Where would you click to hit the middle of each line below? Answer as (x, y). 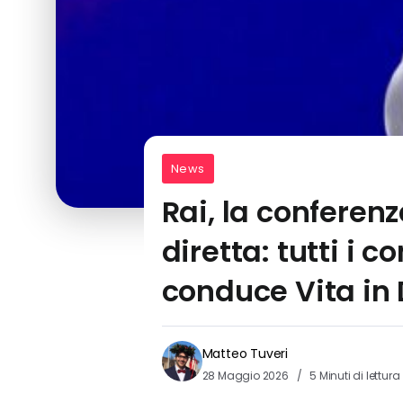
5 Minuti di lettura (354, 375)
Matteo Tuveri (245, 353)
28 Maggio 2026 (246, 375)
